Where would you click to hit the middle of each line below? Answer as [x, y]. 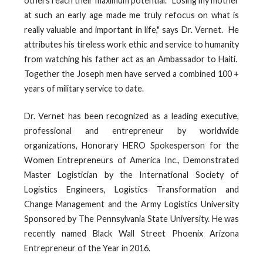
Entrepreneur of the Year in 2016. [87, 248]
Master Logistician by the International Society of [131, 174]
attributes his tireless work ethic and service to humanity [131, 45]
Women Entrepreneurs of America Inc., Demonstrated [131, 160]
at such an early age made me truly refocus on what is [131, 15]
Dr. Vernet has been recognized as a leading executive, [131, 116]
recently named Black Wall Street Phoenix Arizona [131, 233]
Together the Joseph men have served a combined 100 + [131, 74]
